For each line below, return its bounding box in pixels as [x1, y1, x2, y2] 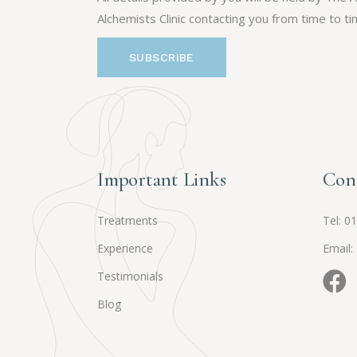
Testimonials [97, 269, 163, 284]
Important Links [97, 167, 226, 192]
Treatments [97, 213, 158, 229]
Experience [97, 241, 153, 257]
